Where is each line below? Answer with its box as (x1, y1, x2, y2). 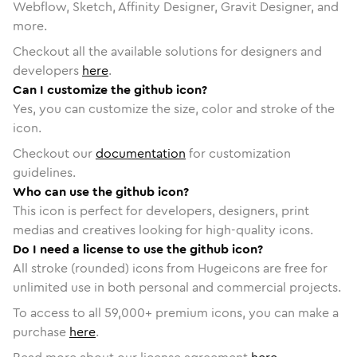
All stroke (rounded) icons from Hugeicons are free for (13, 258, 328, 277)
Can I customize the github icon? (13, 80, 207, 99)
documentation (96, 143, 186, 163)
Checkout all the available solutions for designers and (13, 41, 322, 61)
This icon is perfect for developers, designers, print (13, 201, 309, 220)
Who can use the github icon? (13, 182, 189, 201)
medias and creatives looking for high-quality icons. (13, 220, 313, 239)
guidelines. (13, 163, 76, 182)
